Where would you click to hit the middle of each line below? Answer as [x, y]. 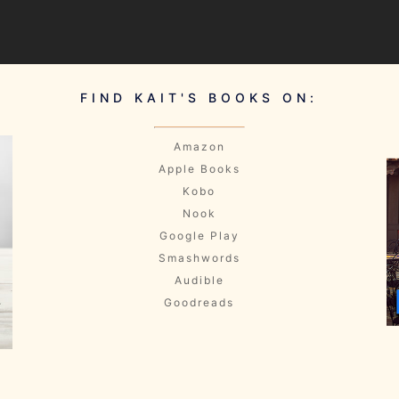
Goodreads [199, 302]
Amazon [199, 147]
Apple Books [199, 169]
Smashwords [199, 258]
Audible [199, 280]
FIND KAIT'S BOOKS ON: [199, 98]
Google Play [199, 236]
